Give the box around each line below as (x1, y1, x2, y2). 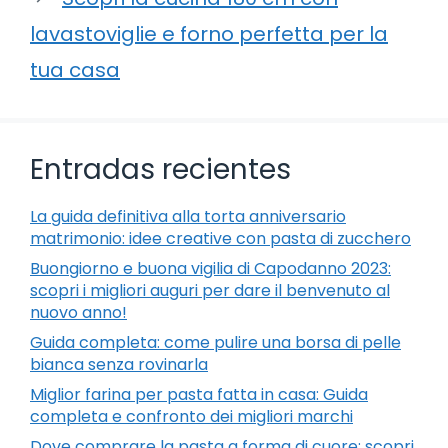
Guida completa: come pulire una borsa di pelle (30, 330, 401, 354)
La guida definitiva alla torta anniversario (30, 204, 346, 228)
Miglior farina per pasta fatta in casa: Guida (30, 382, 368, 406)
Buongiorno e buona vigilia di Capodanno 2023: (30, 256, 391, 280)
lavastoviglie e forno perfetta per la (30, 19, 388, 48)
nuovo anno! (30, 300, 127, 324)
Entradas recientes (30, 149, 291, 189)
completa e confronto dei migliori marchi (30, 404, 353, 428)
